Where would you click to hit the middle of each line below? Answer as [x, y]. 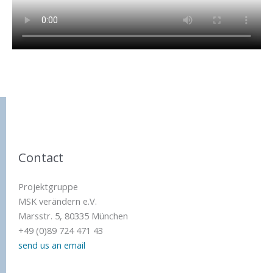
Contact [41, 157]
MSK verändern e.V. [58, 201]
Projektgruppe [48, 186]
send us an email [52, 245]
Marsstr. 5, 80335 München [73, 216]
